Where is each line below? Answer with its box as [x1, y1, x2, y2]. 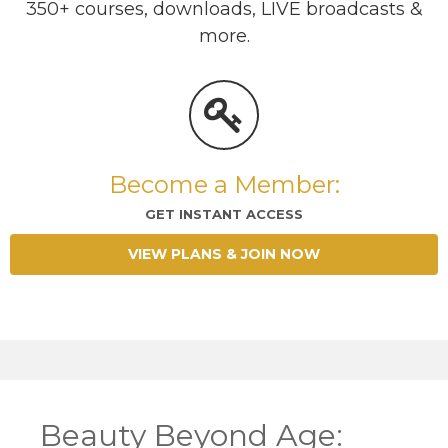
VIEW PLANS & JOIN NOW [128, 245, 320, 264]
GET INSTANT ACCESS [145, 206, 303, 223]
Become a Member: [108, 170, 340, 200]
